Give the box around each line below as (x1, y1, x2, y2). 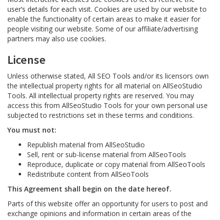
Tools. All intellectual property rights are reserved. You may (7, 91, 194, 100)
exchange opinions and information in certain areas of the (7, 209, 192, 218)
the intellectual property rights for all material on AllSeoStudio (7, 81, 202, 90)
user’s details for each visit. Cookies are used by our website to (7, 4, 207, 14)
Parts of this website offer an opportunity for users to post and (7, 199, 208, 208)
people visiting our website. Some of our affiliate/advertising (7, 24, 198, 33)
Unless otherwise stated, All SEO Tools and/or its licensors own (7, 71, 209, 81)
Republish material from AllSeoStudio (27, 140, 145, 149)
